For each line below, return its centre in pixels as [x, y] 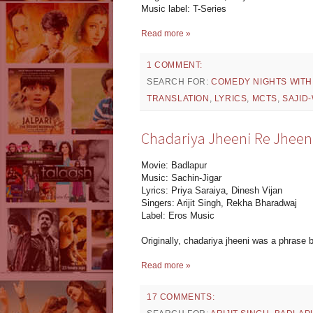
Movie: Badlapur [174, 166]
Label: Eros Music [178, 216]
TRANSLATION [178, 98]
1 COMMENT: [175, 65]
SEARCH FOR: [179, 81]
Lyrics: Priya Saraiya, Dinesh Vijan [212, 191]
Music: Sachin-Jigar [181, 178]
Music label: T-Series [184, 8]
